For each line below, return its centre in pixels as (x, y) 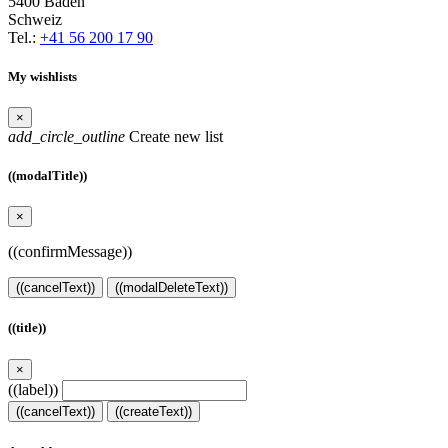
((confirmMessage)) (70, 252)
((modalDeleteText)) (171, 288)
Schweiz (35, 19)
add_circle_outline (66, 136)
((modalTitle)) (47, 176)
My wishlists (42, 76)
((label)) (33, 389)
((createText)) (153, 411)
